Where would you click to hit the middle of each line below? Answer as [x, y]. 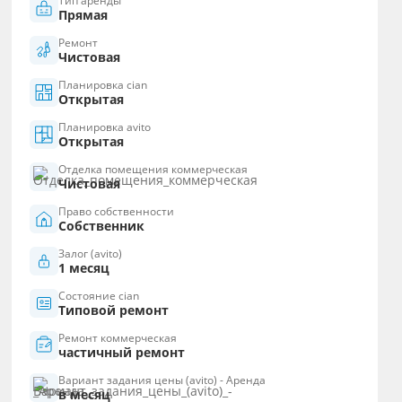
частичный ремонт [122, 353]
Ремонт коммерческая [118, 338]
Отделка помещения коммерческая [153, 170]
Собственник [102, 226]
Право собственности [117, 212]
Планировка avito [105, 127]
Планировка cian [103, 85]
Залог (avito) [91, 254]
